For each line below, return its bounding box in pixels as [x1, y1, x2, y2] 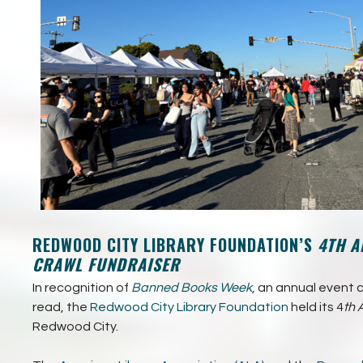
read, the [32, 300, 90, 314]
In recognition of [32, 280, 131, 294]
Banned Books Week [131, 280, 252, 294]
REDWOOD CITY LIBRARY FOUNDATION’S [32, 232, 313, 257]
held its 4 [288, 300, 344, 314]
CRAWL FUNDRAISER [32, 251, 180, 276]
